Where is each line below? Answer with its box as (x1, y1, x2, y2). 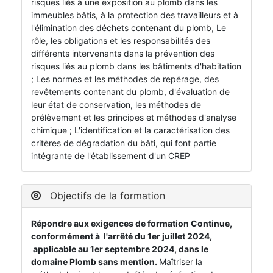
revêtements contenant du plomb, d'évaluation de (31, 87, 230, 97)
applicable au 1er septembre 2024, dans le (31, 244, 208, 255)
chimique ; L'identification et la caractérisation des (31, 125, 230, 136)
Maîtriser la (159, 257, 202, 268)
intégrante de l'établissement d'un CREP (31, 151, 190, 161)
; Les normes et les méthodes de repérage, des (31, 74, 219, 85)
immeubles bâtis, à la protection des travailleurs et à (31, 10, 238, 21)
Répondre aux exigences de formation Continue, (31, 218, 232, 229)
